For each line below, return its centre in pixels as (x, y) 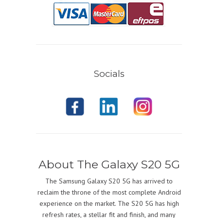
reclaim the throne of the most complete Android (109, 192)
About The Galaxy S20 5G (109, 164)
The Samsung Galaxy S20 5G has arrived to (109, 181)
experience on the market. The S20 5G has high (109, 204)
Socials (109, 74)
